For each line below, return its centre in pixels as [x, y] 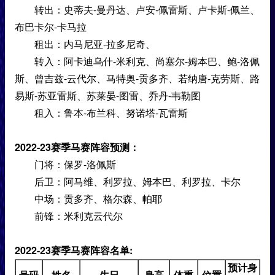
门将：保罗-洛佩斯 [65, 164]
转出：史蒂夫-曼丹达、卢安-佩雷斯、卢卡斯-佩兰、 [137, 10]
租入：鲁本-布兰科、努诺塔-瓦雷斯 [101, 113]
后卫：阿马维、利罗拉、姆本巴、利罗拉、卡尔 [128, 181]
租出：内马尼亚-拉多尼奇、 [85, 44]
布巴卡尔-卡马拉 [51, 27]
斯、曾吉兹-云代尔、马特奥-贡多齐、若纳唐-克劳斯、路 [137, 78]
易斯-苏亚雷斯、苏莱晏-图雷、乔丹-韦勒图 [108, 95]
